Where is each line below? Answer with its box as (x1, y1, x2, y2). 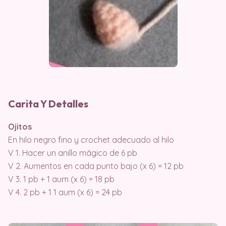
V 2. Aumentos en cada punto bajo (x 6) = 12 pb (8, 160, 184, 171)
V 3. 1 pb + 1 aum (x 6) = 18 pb (8, 174, 115, 184)
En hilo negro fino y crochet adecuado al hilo (8, 134, 174, 145)
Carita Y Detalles (8, 97, 88, 110)
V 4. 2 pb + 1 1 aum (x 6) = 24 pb (8, 187, 122, 197)
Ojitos (8, 121, 32, 132)
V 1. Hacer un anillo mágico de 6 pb (8, 147, 137, 158)
